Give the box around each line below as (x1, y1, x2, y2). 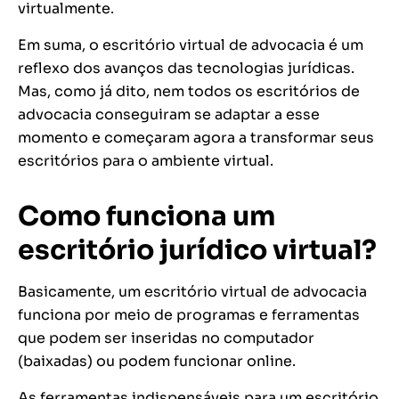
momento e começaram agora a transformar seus (18, 128, 374, 148)
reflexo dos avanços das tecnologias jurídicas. (18, 59, 354, 78)
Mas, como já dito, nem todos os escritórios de (18, 82, 360, 102)
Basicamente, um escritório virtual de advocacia (18, 282, 367, 302)
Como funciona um (18, 199, 275, 234)
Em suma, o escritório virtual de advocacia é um (18, 36, 363, 55)
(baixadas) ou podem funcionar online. (18, 352, 296, 371)
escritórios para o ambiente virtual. (18, 151, 273, 171)
